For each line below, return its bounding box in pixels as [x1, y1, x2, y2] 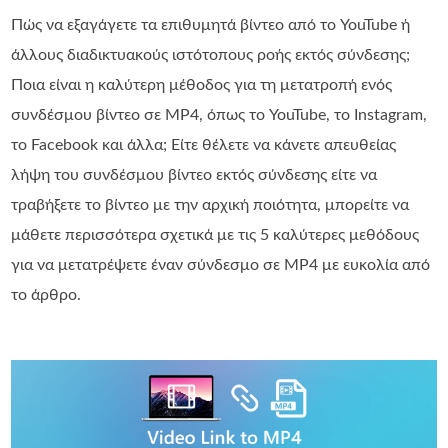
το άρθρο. [11, 287, 82, 303]
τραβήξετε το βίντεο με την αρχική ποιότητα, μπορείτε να [11, 197, 410, 213]
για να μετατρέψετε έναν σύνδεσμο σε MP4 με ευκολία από [11, 257, 431, 273]
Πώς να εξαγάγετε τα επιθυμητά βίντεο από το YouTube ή [11, 17, 411, 33]
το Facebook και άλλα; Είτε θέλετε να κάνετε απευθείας [11, 137, 397, 153]
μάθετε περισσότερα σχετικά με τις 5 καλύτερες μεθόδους [11, 227, 420, 243]
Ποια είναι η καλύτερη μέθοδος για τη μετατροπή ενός [11, 77, 393, 93]
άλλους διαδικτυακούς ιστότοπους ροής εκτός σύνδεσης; [11, 47, 411, 63]
